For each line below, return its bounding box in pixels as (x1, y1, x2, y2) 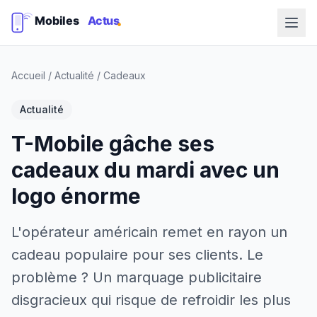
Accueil (11, 69, 45, 81)
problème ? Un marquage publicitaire (11, 269, 262, 286)
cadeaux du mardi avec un (11, 157, 279, 183)
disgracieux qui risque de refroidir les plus (11, 292, 291, 309)
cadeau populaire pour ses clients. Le (11, 246, 263, 263)
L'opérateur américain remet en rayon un (11, 224, 287, 241)
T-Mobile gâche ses (11, 131, 214, 156)
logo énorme (11, 183, 141, 209)
